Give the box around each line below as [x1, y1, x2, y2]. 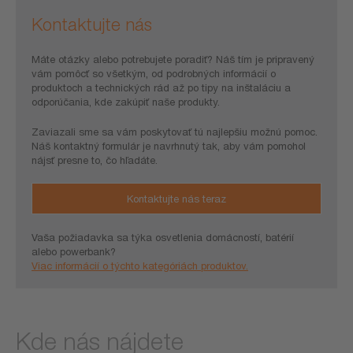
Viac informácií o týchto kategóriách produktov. [32, 259, 248, 272]
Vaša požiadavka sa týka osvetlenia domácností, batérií [32, 231, 294, 243]
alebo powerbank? [32, 245, 116, 258]
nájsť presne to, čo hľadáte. [32, 154, 158, 166]
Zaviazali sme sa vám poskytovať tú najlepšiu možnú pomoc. [32, 125, 318, 138]
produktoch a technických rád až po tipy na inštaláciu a [32, 81, 291, 94]
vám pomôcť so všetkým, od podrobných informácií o [32, 67, 276, 80]
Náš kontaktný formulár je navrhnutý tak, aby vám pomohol [32, 139, 306, 152]
